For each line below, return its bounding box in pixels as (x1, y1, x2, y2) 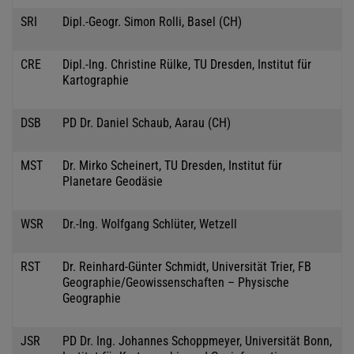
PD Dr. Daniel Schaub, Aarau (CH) (62, 115, 231, 130)
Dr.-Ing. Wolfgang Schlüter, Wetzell (62, 216, 237, 232)
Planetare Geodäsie (62, 173, 163, 189)
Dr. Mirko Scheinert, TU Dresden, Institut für (62, 157, 282, 173)
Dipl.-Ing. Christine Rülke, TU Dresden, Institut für (62, 56, 311, 72)
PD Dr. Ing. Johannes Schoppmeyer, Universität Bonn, (62, 333, 332, 348)
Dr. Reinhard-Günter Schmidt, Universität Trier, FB (62, 258, 311, 274)
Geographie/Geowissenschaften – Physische (62, 274, 289, 290)
